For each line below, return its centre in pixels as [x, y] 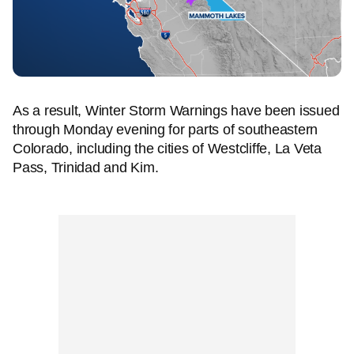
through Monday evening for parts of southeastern [165, 130]
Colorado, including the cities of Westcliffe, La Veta [167, 149]
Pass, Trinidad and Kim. [86, 168]
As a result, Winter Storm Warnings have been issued [176, 111]
